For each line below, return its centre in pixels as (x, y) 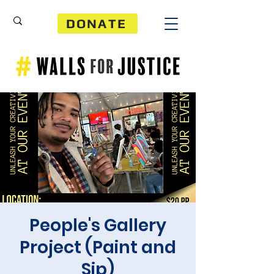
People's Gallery (98, 225)
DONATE (96, 24)
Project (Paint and (98, 247)
